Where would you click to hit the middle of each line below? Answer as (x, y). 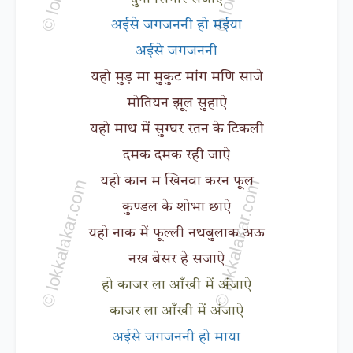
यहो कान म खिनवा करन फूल (176, 181)
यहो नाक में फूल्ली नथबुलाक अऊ (176, 233)
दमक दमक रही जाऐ (176, 155)
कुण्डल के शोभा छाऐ (176, 207)
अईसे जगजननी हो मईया (176, 25)
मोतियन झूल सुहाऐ (176, 103)
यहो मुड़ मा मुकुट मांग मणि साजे (176, 77)
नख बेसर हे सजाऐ (176, 259)
